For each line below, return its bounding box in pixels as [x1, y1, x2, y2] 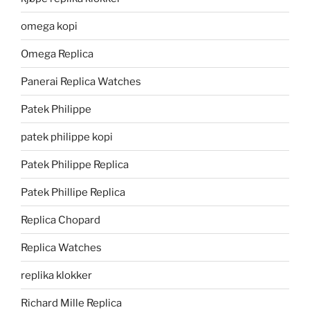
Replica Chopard [21, 213, 100, 226]
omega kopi [21, 19, 77, 33]
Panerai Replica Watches [21, 75, 141, 88]
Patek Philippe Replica [21, 158, 129, 171]
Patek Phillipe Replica [21, 185, 125, 199]
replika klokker [21, 268, 92, 282]
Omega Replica [21, 47, 93, 60]
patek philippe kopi [21, 130, 113, 143]
